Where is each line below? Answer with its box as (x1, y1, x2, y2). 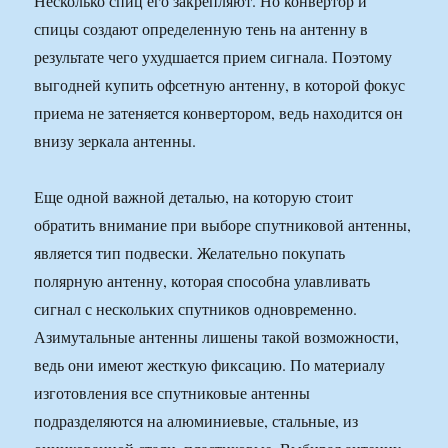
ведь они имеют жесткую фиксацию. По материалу (34, 354, 386, 376)
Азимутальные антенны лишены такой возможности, (34, 326, 400, 348)
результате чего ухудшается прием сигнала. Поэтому (34, 46, 393, 68)
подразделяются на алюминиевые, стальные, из (34, 410, 359, 432)
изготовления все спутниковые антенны (34, 382, 311, 404)
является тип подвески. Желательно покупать (34, 242, 346, 264)
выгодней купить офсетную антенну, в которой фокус (34, 74, 406, 96)
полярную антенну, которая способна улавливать (34, 270, 371, 292)
